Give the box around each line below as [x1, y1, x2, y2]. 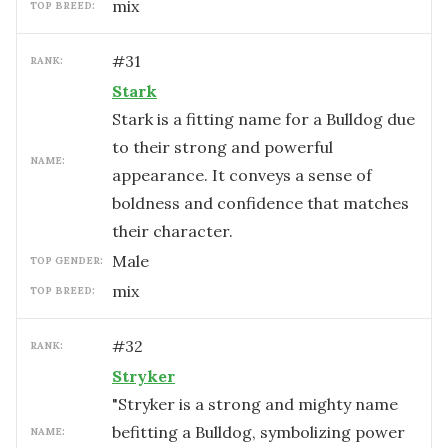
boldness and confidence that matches [112, 193, 409, 213]
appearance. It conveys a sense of [112, 165, 372, 185]
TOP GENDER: [30, 254, 103, 267]
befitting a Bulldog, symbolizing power [112, 422, 405, 442]
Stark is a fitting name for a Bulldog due [112, 109, 415, 129]
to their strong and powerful [112, 137, 333, 157]
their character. [112, 221, 233, 241]
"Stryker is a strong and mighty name [112, 394, 398, 414]
